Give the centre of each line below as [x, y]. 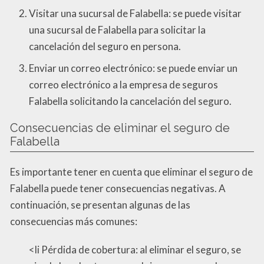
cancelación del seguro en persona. [105, 47]
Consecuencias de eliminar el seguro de [120, 128]
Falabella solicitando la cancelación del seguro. [130, 101]
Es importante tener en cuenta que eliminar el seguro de [131, 171]
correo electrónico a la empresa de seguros [123, 84]
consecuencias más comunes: [74, 221]
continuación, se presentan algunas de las [100, 204]
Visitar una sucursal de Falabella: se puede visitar [135, 14]
